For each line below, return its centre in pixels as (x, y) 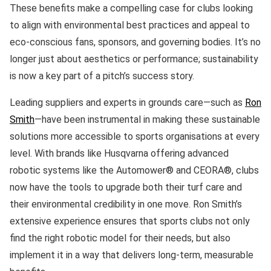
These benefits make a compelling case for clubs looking (131, 8)
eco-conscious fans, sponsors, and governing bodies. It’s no (135, 42)
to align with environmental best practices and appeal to (130, 25)
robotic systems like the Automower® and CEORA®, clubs (134, 170)
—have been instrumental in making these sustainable (147, 119)
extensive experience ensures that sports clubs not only (130, 221)
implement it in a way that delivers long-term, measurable (132, 255)
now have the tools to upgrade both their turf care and (126, 187)
